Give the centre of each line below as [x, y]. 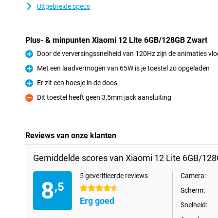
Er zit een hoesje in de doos [77, 83]
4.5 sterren [96, 188]
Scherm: [193, 190]
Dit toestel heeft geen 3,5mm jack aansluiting [104, 97]
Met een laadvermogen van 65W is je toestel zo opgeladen [123, 68]
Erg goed [97, 201]
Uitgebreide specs [64, 6]
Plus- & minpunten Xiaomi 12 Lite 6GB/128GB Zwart [116, 40]
